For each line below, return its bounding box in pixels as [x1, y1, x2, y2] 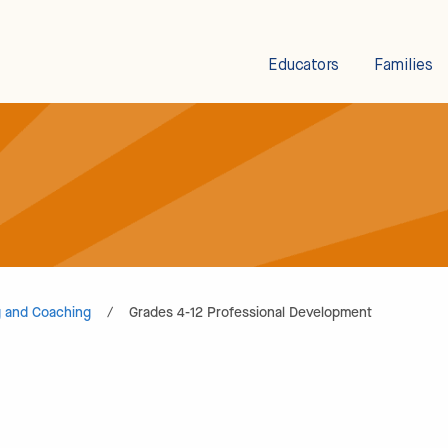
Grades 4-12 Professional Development [129, 302, 372, 322]
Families [374, 58, 432, 75]
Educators [268, 58, 339, 75]
